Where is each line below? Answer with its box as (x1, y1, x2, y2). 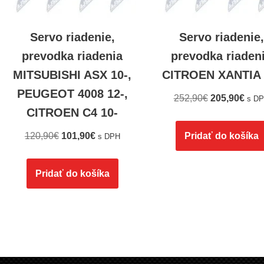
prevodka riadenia (22, 49, 123, 63)
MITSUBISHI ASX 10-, (13, 68, 132, 82)
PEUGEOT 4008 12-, (16, 87, 128, 101)
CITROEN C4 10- (27, 106, 118, 120)
